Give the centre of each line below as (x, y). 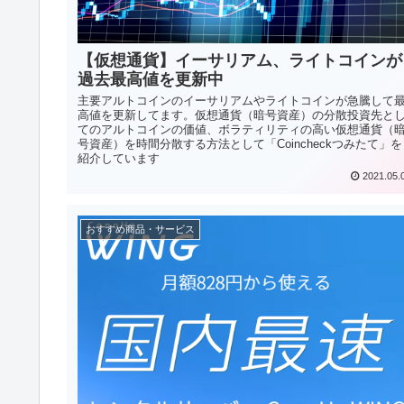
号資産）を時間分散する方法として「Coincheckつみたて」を (240, 144)
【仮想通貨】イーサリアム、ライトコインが (240, 61)
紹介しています (119, 159)
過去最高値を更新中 (151, 80)
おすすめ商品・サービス (141, 229)
